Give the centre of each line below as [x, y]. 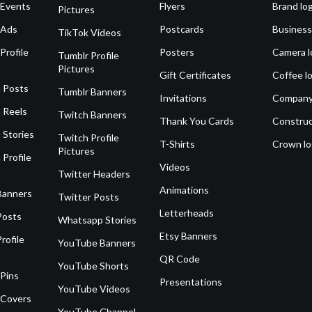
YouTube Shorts [94, 266]
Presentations [191, 282]
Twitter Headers [94, 174]
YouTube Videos [94, 289]
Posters [177, 52]
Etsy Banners [189, 236]
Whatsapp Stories [97, 220]
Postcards [182, 29]
